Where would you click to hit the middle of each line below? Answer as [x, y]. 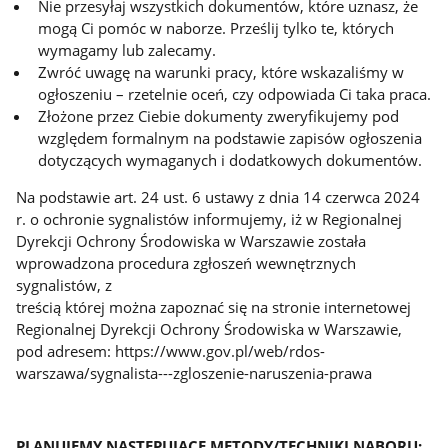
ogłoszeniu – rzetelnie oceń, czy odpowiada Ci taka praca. [235, 94]
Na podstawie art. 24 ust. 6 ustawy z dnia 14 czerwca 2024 [218, 197]
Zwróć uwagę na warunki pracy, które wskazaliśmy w [221, 72]
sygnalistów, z [64, 285]
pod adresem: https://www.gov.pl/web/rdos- [171, 351]
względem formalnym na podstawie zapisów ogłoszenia [230, 138]
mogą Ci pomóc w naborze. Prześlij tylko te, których [216, 28]
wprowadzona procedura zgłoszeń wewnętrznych [186, 263]
